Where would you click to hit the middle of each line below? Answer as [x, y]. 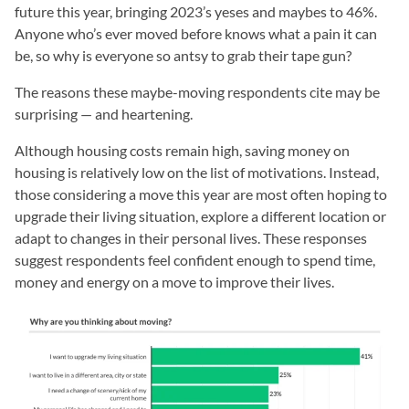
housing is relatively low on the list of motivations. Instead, [197, 172]
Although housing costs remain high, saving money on [182, 150]
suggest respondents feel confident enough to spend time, [195, 260]
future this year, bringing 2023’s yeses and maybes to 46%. [196, 11]
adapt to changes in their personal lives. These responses [191, 238]
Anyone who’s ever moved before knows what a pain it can [196, 33]
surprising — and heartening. [104, 114]
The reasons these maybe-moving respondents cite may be [197, 92]
